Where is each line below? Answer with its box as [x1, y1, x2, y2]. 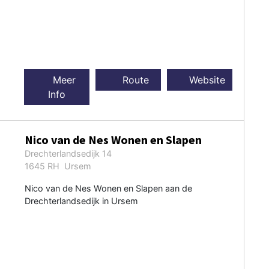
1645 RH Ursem [24, 160, 91, 171]
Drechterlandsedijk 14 [24, 148, 112, 159]
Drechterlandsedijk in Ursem [24, 195, 138, 206]
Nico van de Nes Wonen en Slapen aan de [24, 183, 192, 193]
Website [186, 73, 226, 86]
